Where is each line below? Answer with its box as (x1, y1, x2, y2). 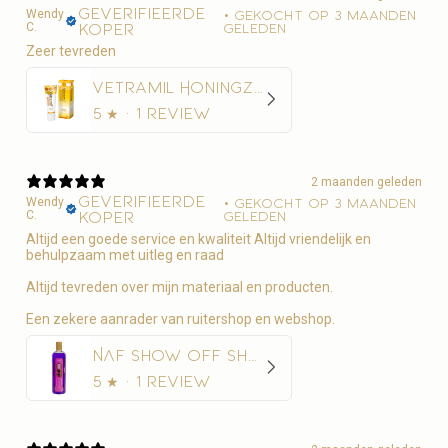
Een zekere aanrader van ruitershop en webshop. (26, 310, 335, 327)
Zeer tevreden (26, 42, 116, 59)
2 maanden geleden (311, 175, 422, 190)
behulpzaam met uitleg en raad (26, 246, 224, 263)
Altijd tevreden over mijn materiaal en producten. (26, 278, 333, 295)
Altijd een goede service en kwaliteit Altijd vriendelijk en (26, 230, 371, 247)
